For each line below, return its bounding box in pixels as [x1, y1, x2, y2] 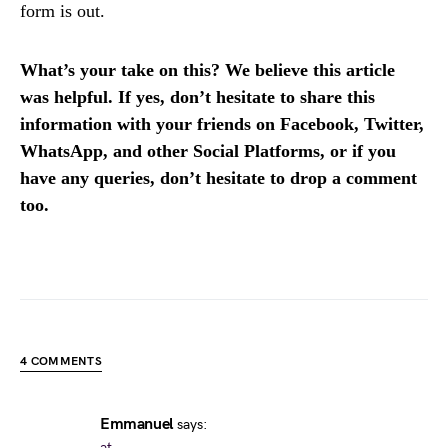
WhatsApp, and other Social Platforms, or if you [20, 141, 396, 161]
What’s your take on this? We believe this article [20, 60, 395, 80]
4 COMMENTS [20, 354, 102, 369]
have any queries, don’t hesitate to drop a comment [20, 168, 417, 188]
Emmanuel [100, 415, 173, 434]
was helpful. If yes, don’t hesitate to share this [20, 87, 375, 107]
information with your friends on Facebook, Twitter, [20, 114, 424, 134]
